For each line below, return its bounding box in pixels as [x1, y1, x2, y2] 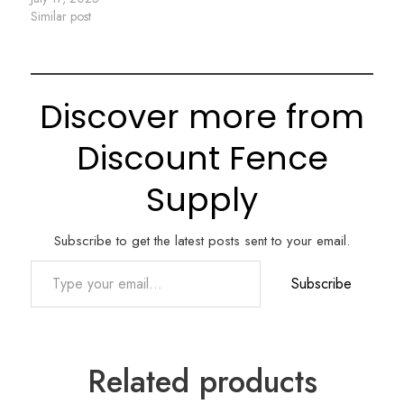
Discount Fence [76, 135, 328, 182]
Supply [146, 177, 258, 224]
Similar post [31, 7, 91, 26]
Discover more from [40, 94, 364, 141]
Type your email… [30, 248, 83, 272]
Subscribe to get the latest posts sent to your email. [54, 231, 350, 252]
